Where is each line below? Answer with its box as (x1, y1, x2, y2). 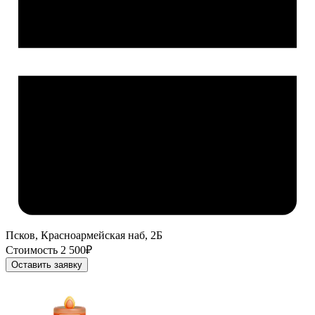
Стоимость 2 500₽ (6, 244, 92, 257)
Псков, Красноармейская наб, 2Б (6, 229, 162, 242)
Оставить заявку (11, 259, 82, 271)
